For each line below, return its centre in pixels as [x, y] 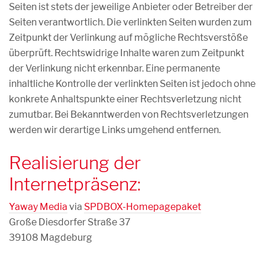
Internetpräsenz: [75, 184]
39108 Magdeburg [51, 238]
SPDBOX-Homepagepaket [143, 207]
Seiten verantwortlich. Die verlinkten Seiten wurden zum [130, 22]
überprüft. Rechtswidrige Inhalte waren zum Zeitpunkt [127, 53]
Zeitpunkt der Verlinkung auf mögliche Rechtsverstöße [128, 38]
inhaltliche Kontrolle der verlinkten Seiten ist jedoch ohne [132, 84]
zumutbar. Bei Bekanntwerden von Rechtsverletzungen [129, 115]
